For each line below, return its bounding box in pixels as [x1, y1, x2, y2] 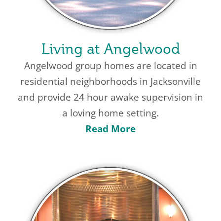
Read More [85, 122, 136, 135]
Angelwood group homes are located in [24, 59, 197, 72]
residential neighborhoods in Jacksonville [20, 74, 201, 88]
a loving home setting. [62, 106, 159, 119]
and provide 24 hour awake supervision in [18, 90, 203, 104]
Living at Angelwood [41, 39, 180, 58]
